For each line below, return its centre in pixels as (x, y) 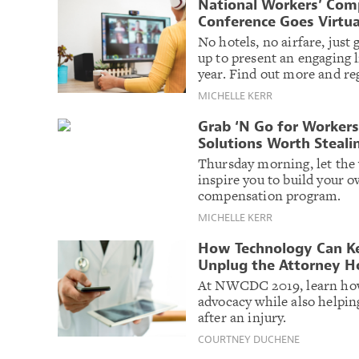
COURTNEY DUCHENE (249, 339)
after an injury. (242, 317)
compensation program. (270, 195)
